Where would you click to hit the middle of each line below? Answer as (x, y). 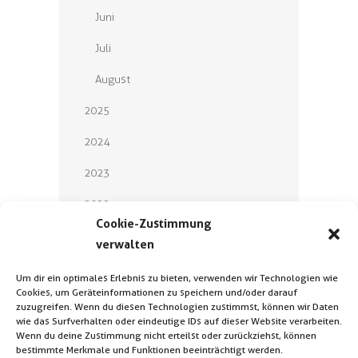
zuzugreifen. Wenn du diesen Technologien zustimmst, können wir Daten (177, 306)
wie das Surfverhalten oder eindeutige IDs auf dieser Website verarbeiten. (179, 321)
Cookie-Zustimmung (154, 223)
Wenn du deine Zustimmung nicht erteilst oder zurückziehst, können (166, 335)
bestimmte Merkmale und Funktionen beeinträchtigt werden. (149, 350)
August (113, 80)
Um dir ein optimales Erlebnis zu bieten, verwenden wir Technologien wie (177, 278)
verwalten (125, 244)
